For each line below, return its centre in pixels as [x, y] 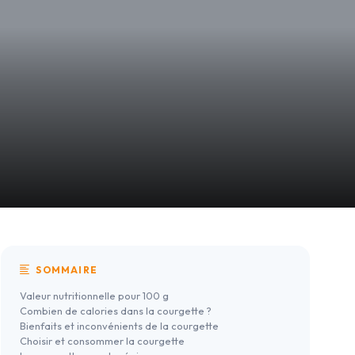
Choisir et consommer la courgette [102, 341]
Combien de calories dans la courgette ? [116, 311]
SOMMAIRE [66, 270]
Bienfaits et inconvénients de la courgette [119, 326]
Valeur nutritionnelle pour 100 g [94, 296]
